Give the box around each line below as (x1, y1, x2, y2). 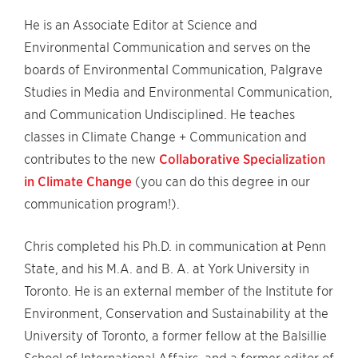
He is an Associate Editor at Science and (24, 18, 257, 33)
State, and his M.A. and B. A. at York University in (24, 261, 309, 276)
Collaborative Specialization (159, 152, 325, 167)
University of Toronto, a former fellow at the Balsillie (24, 328, 327, 344)
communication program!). (24, 197, 180, 212)
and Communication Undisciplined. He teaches (24, 107, 295, 122)
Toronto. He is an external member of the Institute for (24, 284, 333, 299)
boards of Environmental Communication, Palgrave (24, 62, 323, 78)
